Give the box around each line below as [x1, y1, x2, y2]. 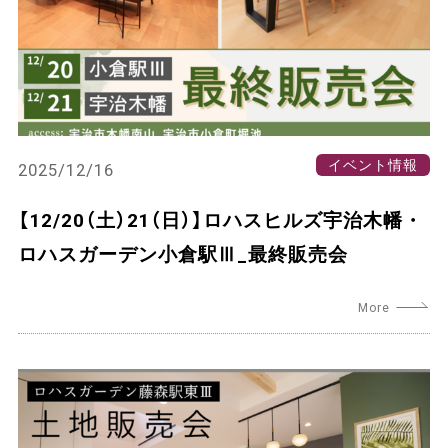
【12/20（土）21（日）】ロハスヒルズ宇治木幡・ [17, 204, 423, 233]
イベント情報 [328, 153, 419, 176]
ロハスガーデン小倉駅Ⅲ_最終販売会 [17, 238, 349, 267]
